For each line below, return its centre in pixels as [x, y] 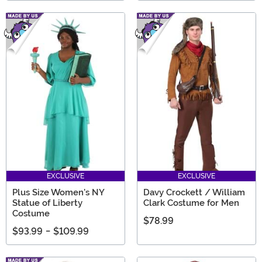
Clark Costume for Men [191, 203]
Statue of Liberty [47, 203]
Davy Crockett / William [194, 193]
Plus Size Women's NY [58, 193]
